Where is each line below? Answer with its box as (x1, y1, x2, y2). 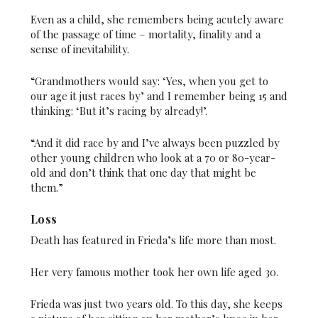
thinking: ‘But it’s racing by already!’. (30, 103, 207, 118)
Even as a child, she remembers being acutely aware (30, 11, 284, 26)
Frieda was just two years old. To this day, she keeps (30, 296, 283, 311)
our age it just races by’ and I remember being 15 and (30, 88, 287, 103)
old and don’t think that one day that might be (30, 165, 256, 180)
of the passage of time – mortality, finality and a (30, 26, 261, 41)
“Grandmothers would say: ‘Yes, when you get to (30, 73, 268, 88)
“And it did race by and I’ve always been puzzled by (30, 135, 280, 150)
